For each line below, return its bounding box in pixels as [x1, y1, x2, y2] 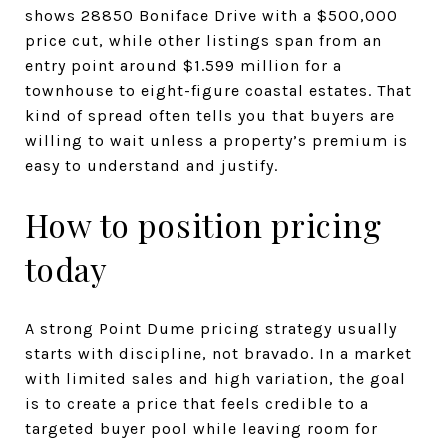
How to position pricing [25, 202, 382, 246]
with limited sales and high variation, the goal [25, 368, 406, 388]
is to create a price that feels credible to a [25, 393, 369, 413]
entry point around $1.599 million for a [25, 55, 342, 75]
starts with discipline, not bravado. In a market [25, 343, 412, 363]
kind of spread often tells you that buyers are [25, 105, 395, 125]
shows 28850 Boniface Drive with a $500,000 [25, 5, 398, 25]
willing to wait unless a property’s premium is [25, 130, 408, 150]
